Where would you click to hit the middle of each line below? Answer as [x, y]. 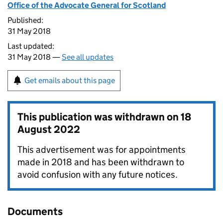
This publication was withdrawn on [99, 117]
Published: [25, 20]
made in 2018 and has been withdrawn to [101, 162]
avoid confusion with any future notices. [98, 174]
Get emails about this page [70, 80]
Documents [35, 212]
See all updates [88, 57]
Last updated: [31, 46]
